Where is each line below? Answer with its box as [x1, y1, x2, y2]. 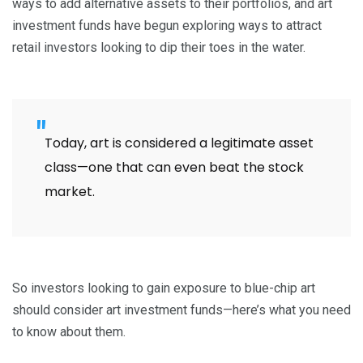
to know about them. [12, 324, 126, 340]
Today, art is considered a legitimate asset [45, 134, 314, 153]
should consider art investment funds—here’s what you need [12, 302, 351, 318]
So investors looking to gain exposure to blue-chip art [12, 280, 315, 297]
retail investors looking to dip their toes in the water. [12, 40, 305, 56]
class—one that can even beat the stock [45, 158, 304, 177]
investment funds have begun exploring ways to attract [12, 18, 322, 34]
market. [45, 182, 95, 202]
